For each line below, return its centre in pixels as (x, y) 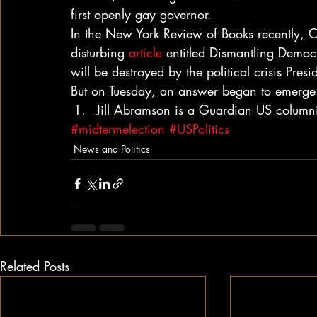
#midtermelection (118, 129)
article (145, 52)
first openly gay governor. (141, 14)
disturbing (100, 52)
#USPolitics (199, 129)
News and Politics (112, 149)
